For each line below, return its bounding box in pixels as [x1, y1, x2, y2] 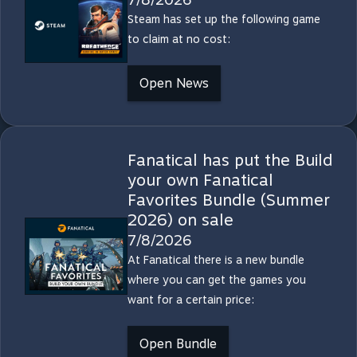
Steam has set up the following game [127, 13, 320, 25]
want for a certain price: [127, 293, 254, 306]
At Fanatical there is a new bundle [127, 253, 304, 266]
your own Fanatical [127, 171, 273, 190]
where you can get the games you [127, 273, 306, 286]
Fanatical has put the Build [127, 151, 332, 170]
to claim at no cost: [127, 33, 230, 45]
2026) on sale [127, 210, 233, 229]
